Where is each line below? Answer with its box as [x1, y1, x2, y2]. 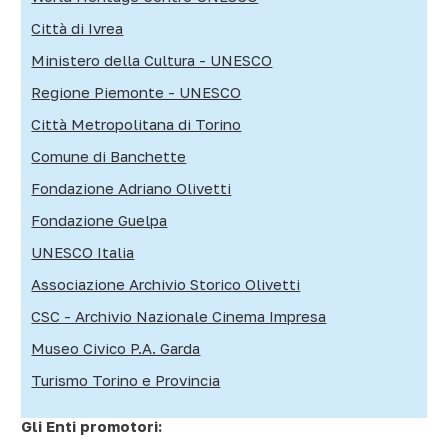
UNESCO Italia [31, 242, 135, 261]
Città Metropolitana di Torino [31, 114, 242, 133]
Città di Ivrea [31, 18, 124, 37]
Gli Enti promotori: [21, 416, 163, 435]
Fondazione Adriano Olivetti [31, 178, 232, 197]
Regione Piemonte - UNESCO [31, 82, 242, 101]
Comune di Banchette [31, 146, 187, 165]
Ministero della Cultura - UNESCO [31, 50, 273, 69]
